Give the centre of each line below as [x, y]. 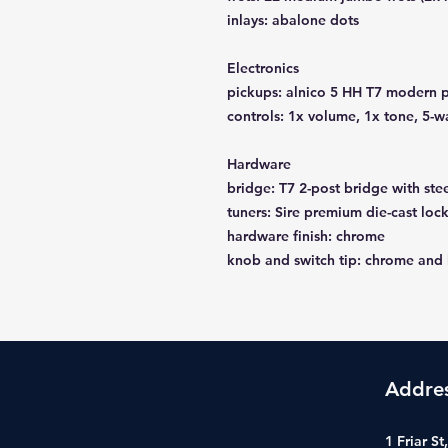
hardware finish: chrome [306, 236]
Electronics [263, 68]
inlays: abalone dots [293, 20]
